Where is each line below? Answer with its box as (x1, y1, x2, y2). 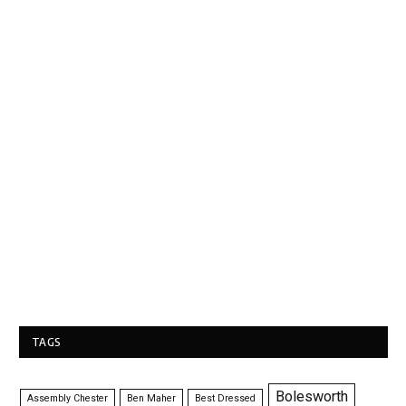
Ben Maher (127, 391, 177, 404)
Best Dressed (195, 391, 256, 404)
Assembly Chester (27, 391, 109, 404)
